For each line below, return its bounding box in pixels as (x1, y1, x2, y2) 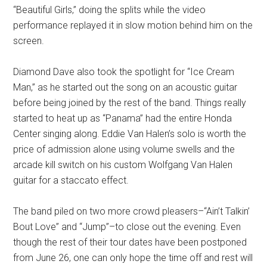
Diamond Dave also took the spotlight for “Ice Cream (13, 66, 235, 77)
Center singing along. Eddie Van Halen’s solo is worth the (13, 128, 247, 139)
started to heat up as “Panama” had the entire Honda (13, 113, 232, 124)
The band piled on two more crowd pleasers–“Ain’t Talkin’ (13, 206, 250, 217)
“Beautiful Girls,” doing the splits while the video (13, 4, 206, 15)
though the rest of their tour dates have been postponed (13, 237, 247, 248)
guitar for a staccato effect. (13, 175, 129, 186)
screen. (13, 35, 45, 46)
